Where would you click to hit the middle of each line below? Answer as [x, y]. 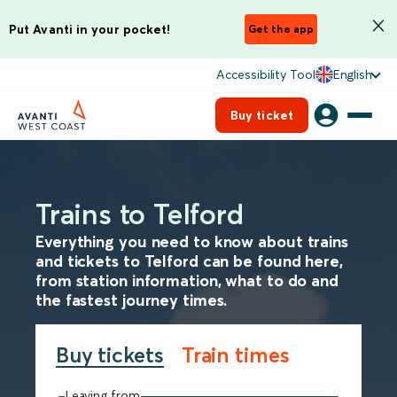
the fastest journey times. [132, 300]
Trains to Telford [140, 214]
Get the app [281, 29]
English [352, 74]
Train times [235, 354]
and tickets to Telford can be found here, [189, 261]
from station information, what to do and [187, 280]
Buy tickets [109, 354]
